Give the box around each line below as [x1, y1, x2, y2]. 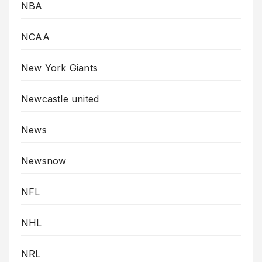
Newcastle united [21, 93, 99, 105]
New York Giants [21, 62, 98, 74]
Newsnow [21, 155, 67, 167]
